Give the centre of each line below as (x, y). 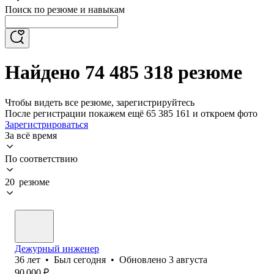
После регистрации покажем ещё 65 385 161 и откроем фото (131, 113)
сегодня (90, 259)
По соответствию (41, 158)
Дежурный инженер (57, 248)
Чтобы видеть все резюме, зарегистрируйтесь (100, 102)
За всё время (31, 135)
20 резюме (27, 182)
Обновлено (144, 259)
